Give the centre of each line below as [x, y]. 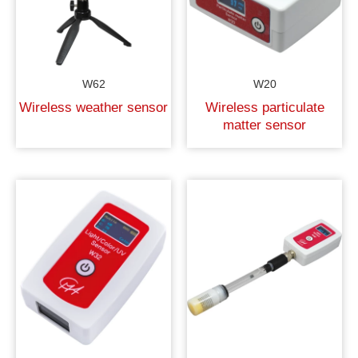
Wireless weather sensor [93, 107]
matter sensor [265, 125]
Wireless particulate [265, 107]
